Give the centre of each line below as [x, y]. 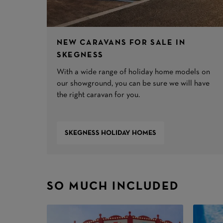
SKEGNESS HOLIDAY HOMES [111, 133]
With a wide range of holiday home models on [134, 72]
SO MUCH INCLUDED [113, 187]
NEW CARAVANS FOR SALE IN [121, 43]
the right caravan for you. [99, 95]
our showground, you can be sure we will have [133, 84]
